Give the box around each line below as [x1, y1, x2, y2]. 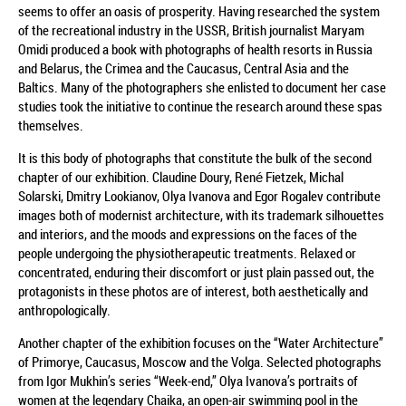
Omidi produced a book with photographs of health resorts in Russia [18, 39, 372, 58]
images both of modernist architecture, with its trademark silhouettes [18, 205, 384, 224]
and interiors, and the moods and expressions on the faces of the [18, 224, 357, 243]
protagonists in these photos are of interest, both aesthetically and [18, 281, 368, 300]
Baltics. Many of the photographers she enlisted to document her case [18, 77, 386, 96]
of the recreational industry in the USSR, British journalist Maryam [18, 20, 364, 39]
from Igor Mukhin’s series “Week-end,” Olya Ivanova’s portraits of [18, 371, 358, 390]
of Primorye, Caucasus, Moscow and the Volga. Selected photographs [18, 352, 382, 371]
